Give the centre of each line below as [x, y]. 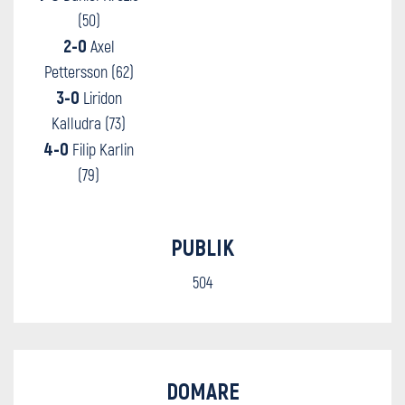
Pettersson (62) [89, 71]
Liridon [100, 98]
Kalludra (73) [89, 123]
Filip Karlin [101, 149]
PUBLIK [202, 247]
